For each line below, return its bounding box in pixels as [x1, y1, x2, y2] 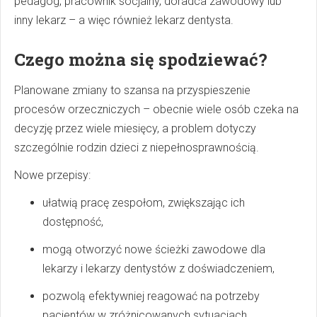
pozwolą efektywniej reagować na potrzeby [42, 289, 260, 304]
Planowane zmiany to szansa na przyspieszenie [14, 83, 250, 98]
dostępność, [42, 215, 103, 229]
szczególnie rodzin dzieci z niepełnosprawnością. [14, 141, 259, 155]
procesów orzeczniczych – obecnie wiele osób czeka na [14, 103, 299, 117]
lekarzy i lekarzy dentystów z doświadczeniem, [42, 262, 275, 276]
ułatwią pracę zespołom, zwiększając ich [42, 196, 245, 210]
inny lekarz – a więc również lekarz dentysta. [14, 13, 234, 28]
